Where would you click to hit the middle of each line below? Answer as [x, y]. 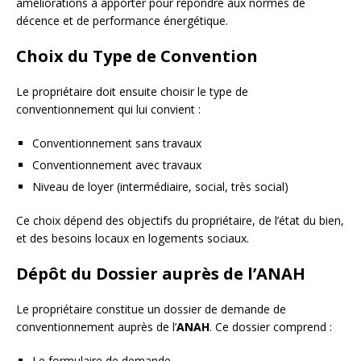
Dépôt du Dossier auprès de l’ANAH [161, 273]
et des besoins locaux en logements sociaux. [133, 238]
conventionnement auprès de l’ [96, 326]
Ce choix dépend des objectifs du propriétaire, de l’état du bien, [180, 220]
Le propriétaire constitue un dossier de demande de [151, 309]
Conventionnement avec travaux [117, 164]
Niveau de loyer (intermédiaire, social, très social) [160, 186]
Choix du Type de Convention [137, 56]
